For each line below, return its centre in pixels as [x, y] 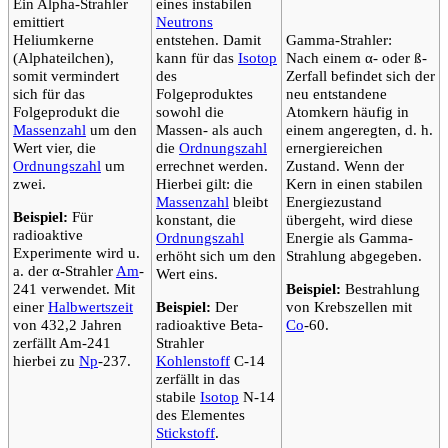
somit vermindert [66, 75]
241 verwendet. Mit [74, 288]
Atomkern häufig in [347, 111]
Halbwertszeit [90, 306]
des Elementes [200, 414]
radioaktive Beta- [209, 324]
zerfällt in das [198, 378]
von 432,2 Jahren [67, 324]
